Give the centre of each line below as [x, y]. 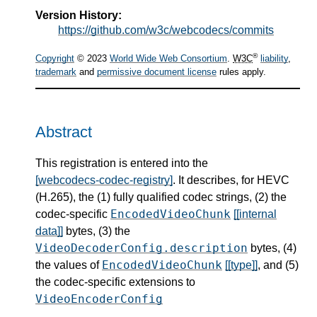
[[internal [255, 214]
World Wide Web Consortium [168, 59]
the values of [69, 265]
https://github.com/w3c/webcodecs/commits [166, 30]
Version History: [79, 15]
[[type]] [241, 265]
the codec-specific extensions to [115, 282]
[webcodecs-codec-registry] [104, 180]
